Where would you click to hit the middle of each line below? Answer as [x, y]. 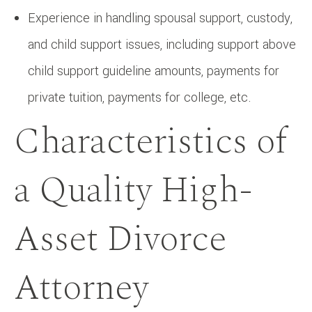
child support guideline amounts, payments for [154, 71]
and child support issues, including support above [162, 44]
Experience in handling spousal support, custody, [160, 18]
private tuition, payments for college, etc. [140, 97]
